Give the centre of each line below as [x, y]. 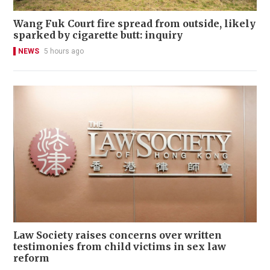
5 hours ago [64, 52]
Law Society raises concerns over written [118, 235]
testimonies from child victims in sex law [120, 247]
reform [31, 258]
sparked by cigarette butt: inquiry [98, 35]
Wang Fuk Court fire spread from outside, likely [134, 24]
